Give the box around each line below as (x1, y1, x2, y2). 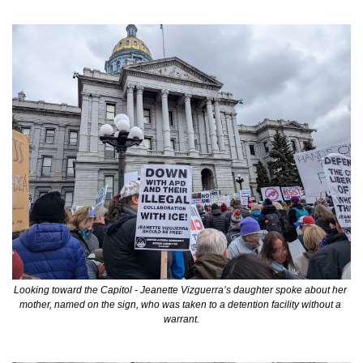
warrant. (164, 313, 199, 325)
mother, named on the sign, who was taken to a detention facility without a (19, 298, 341, 310)
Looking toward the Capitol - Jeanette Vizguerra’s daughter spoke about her (14, 284, 347, 296)
